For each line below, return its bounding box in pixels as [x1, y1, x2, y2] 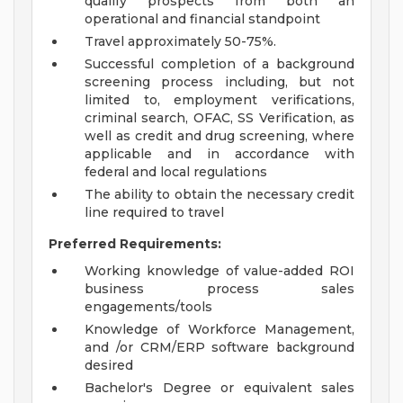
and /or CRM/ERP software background [85, 339, 354, 356]
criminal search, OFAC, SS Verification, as [85, 110, 354, 127]
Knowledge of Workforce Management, [85, 321, 354, 338]
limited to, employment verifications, [85, 92, 354, 109]
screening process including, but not [85, 74, 354, 91]
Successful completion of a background [85, 56, 354, 73]
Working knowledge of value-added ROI [85, 263, 354, 280]
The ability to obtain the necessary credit [85, 186, 354, 203]
